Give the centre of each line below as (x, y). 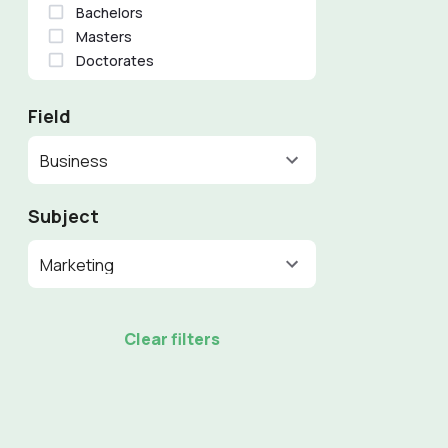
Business (74, 161)
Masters (104, 36)
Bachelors (110, 12)
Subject (64, 216)
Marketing (77, 265)
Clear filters (172, 339)
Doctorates (115, 60)
